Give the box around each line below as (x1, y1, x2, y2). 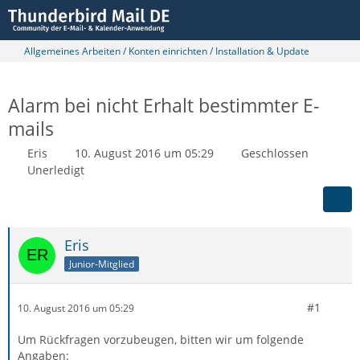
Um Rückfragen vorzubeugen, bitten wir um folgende (18, 332, 304, 347)
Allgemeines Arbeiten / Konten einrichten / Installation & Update (24, 44, 309, 58)
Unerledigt (27, 162, 84, 178)
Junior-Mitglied (69, 256, 134, 271)
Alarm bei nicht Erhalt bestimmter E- (8, 92, 319, 118)
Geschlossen (241, 145, 309, 161)
